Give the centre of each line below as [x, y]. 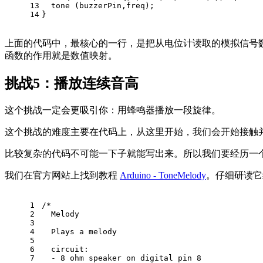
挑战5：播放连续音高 [72, 84]
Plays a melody [79, 232]
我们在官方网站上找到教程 [62, 176]
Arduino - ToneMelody [163, 176]
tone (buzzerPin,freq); [100, 6]
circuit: [65, 249]
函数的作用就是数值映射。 [61, 56]
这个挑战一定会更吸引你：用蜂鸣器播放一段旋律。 [113, 110]
